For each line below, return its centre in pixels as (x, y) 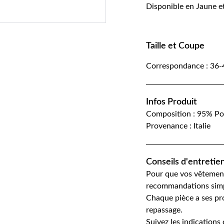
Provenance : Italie (178, 126)
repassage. (164, 210)
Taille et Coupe (175, 46)
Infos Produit (171, 102)
